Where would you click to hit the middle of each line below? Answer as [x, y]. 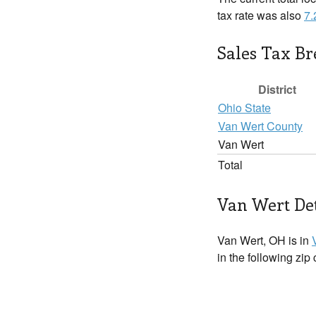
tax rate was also [261, 15]
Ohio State [244, 108]
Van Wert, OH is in [265, 240]
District [277, 89]
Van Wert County [260, 126]
